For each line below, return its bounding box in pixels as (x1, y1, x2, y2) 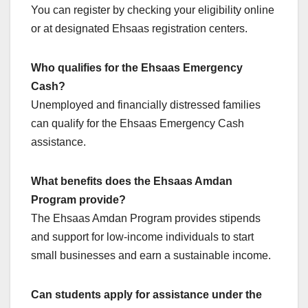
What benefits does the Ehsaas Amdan (31, 175, 232, 187)
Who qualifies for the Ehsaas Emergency (31, 61, 243, 74)
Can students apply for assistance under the (31, 288, 262, 300)
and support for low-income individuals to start (31, 230, 254, 243)
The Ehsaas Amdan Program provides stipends (31, 212, 261, 224)
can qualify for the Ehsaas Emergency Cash (31, 117, 244, 129)
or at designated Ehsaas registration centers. (31, 22, 247, 34)
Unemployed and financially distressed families (31, 98, 261, 111)
